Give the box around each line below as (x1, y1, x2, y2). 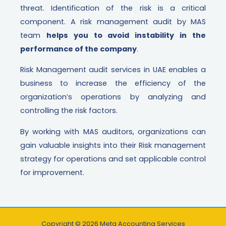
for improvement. (20, 167, 84, 178)
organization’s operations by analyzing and (20, 92, 206, 102)
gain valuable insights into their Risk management (20, 140, 206, 150)
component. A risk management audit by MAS (20, 16, 206, 27)
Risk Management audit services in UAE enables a (20, 65, 206, 75)
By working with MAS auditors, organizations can (20, 126, 206, 137)
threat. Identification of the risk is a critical (20, 3, 206, 13)
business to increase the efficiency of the (20, 78, 206, 89)
